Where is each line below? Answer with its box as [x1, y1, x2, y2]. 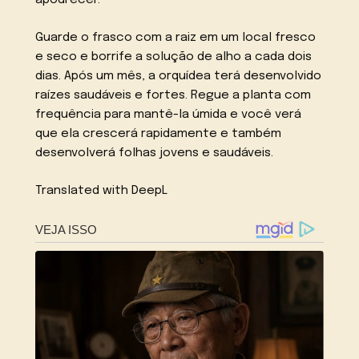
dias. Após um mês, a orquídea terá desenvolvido [35, 70, 322, 83]
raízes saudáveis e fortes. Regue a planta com [35, 89, 312, 103]
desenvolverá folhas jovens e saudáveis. [35, 147, 274, 160]
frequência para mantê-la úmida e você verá [35, 108, 302, 122]
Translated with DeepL [35, 184, 168, 197]
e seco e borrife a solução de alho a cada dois [35, 50, 313, 64]
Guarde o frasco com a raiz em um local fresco [35, 31, 317, 45]
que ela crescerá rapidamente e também [35, 127, 282, 141]
